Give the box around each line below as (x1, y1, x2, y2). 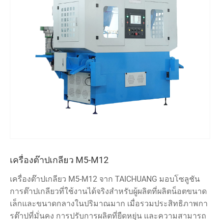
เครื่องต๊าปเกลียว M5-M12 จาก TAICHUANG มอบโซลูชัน (10, 174, 200, 184)
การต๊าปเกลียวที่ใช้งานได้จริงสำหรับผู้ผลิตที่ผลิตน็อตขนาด (10, 187, 207, 196)
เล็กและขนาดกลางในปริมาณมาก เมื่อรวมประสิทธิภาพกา (10, 199, 208, 209)
